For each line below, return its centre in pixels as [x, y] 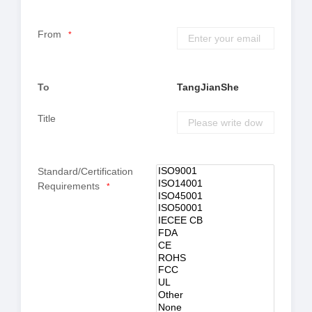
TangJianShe [208, 87]
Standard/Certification [85, 171]
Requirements [69, 186]
